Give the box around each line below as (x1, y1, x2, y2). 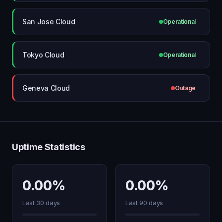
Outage (174, 84, 196, 92)
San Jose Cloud (22, 17, 75, 26)
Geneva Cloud (22, 83, 70, 92)
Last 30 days (22, 199, 60, 207)
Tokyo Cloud (22, 50, 64, 59)
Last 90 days (125, 199, 164, 207)
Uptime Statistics (12, 142, 85, 152)
